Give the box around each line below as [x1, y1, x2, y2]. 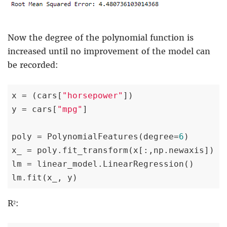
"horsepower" [62, 90, 123, 100]
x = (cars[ [12, 90, 62, 100]
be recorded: [8, 59, 58, 70]
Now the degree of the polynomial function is [8, 32, 194, 43]
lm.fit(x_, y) [12, 172, 78, 182]
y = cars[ [12, 104, 57, 114]
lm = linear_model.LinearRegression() [12, 159, 194, 169]
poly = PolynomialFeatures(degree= [12, 131, 179, 141]
